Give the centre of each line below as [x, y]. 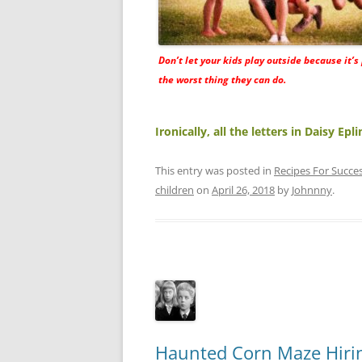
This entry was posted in [215, 171]
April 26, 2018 [243, 190]
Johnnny [312, 190]
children [175, 190]
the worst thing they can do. [222, 80]
